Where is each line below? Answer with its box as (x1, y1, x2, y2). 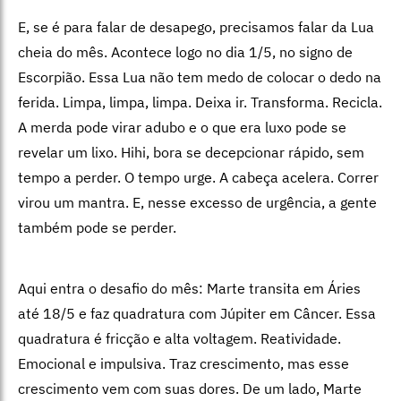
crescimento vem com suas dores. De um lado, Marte (18, 379, 362, 397)
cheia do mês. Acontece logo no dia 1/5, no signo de (18, 42, 353, 61)
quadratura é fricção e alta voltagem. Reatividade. (18, 328, 341, 347)
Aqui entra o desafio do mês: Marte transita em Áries (18, 278, 361, 297)
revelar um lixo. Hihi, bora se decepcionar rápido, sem (18, 142, 364, 161)
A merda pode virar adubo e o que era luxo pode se (18, 117, 346, 136)
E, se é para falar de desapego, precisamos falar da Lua (18, 17, 374, 36)
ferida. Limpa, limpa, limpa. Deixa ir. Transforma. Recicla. (18, 92, 382, 111)
